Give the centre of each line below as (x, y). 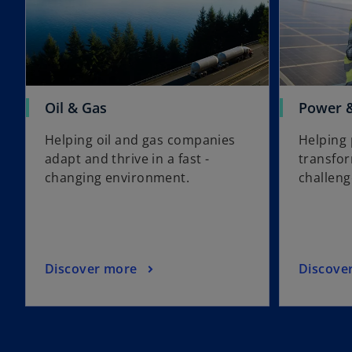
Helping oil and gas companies (140, 140)
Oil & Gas (76, 108)
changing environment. (119, 178)
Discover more (91, 268)
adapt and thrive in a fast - (127, 159)
